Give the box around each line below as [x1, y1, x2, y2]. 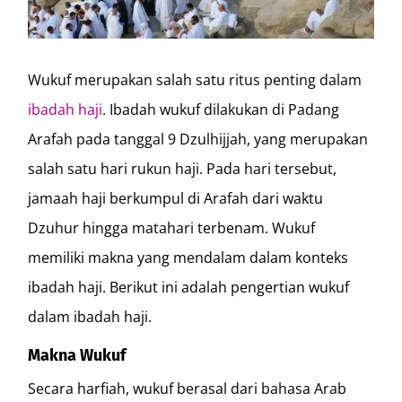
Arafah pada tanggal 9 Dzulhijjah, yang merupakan [28, 128, 369, 149]
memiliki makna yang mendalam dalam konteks [28, 247, 349, 267]
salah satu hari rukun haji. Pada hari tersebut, [28, 158, 337, 179]
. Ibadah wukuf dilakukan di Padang [102, 99, 340, 119]
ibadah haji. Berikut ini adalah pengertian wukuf [28, 276, 350, 297]
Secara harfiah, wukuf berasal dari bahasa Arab [28, 378, 347, 398]
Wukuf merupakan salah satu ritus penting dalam [28, 69, 363, 90]
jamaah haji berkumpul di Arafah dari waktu [28, 188, 324, 208]
